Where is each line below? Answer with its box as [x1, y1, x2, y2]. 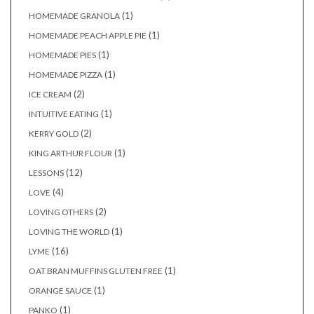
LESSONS [29, 168, 64, 179]
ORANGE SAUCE [29, 285, 92, 296]
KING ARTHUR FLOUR [29, 148, 112, 159]
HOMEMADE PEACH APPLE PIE [29, 30, 146, 41]
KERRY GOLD [29, 128, 78, 139]
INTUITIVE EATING [29, 109, 99, 120]
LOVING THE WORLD [29, 226, 109, 238]
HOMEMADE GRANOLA [29, 11, 120, 22]
